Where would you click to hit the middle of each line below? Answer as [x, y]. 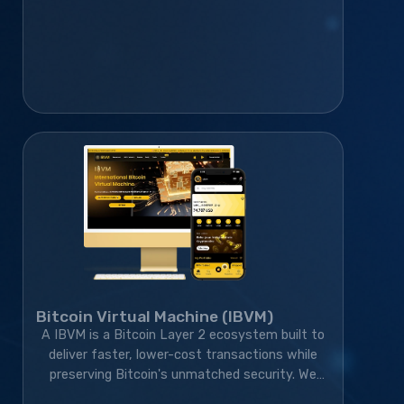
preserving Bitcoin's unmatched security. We [184, 374]
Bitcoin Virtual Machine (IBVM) [155, 316]
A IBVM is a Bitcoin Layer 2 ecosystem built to [184, 335]
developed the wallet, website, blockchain [184, 394]
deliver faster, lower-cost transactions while [184, 354]
